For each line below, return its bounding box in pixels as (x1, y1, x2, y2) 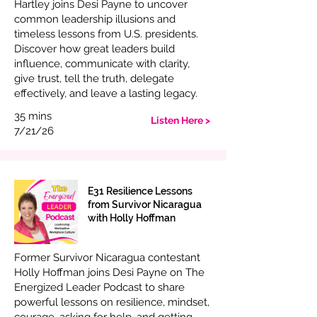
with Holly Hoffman (88, 212, 175, 224)
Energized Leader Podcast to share (14, 281, 185, 294)
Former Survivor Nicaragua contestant (14, 251, 200, 264)
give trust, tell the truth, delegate (14, 72, 174, 85)
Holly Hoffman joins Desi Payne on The (14, 266, 204, 279)
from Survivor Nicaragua (88, 199, 202, 210)
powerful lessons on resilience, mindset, (14, 296, 209, 309)
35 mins (14, 110, 52, 122)
